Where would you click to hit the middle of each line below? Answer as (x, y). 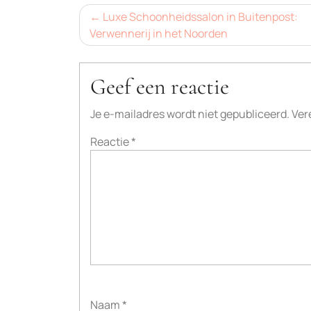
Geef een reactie (160, 86)
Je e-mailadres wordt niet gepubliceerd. (190, 114)
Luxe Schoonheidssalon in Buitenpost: (200, 17)
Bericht (110, 16)
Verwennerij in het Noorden (159, 33)
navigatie (118, 43)
